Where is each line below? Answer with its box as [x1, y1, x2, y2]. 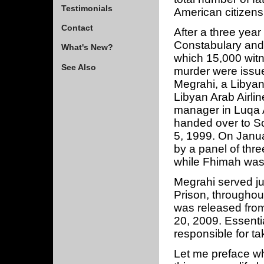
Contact [61, 23, 93, 32]
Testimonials [61, 3, 113, 13]
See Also [61, 62, 96, 72]
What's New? [61, 42, 113, 52]
